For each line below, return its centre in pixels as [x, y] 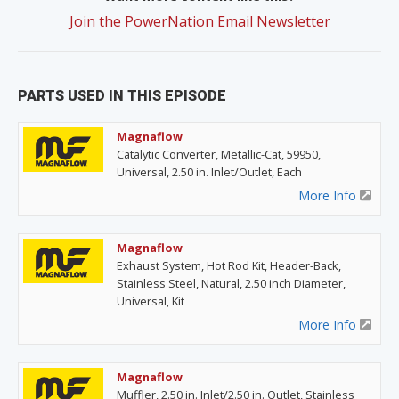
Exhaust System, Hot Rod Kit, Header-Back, [229, 265]
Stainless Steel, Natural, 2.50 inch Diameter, [231, 283]
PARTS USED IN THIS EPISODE [122, 95]
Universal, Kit [151, 301]
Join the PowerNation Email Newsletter [199, 21]
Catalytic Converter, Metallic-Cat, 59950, [219, 154]
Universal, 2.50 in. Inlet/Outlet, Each [209, 171]
